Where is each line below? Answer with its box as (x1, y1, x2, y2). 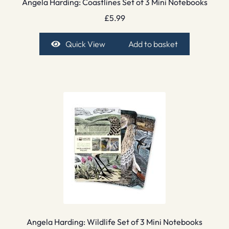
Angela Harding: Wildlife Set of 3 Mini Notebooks (27, 216, 202, 227)
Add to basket (128, 38, 178, 49)
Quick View (65, 38, 105, 49)
